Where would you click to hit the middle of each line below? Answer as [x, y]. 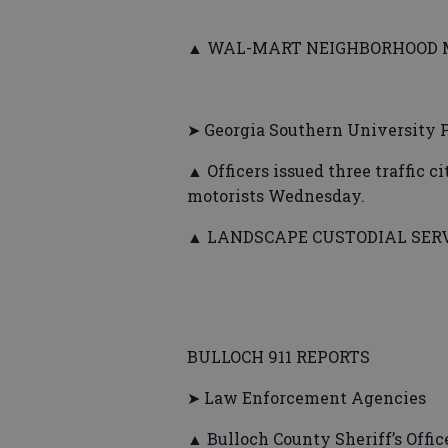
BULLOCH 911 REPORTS [278, 357]
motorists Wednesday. [278, 196]
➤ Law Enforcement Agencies [306, 398]
